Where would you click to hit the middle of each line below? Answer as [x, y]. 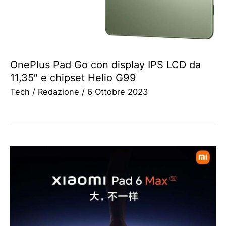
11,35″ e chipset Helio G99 [73, 78]
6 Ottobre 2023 [118, 92]
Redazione [60, 92]
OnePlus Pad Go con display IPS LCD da [105, 65]
